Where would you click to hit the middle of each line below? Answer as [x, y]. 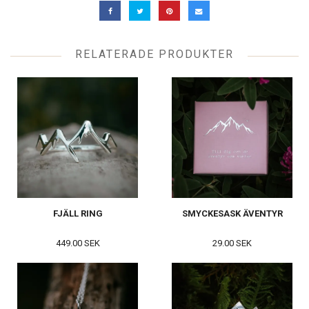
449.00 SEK [78, 243]
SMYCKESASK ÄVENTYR [232, 213]
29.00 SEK [232, 243]
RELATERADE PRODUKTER [154, 54]
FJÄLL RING [78, 213]
